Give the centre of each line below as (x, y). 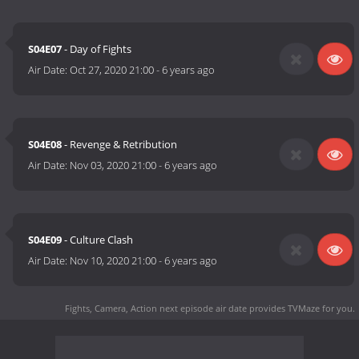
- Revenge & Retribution (120, 145)
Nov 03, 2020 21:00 (113, 165)
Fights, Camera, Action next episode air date (156, 308)
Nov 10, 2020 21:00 (113, 261)
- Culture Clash (98, 240)
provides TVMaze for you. (301, 308)
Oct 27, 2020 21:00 (112, 70)
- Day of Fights (97, 49)
